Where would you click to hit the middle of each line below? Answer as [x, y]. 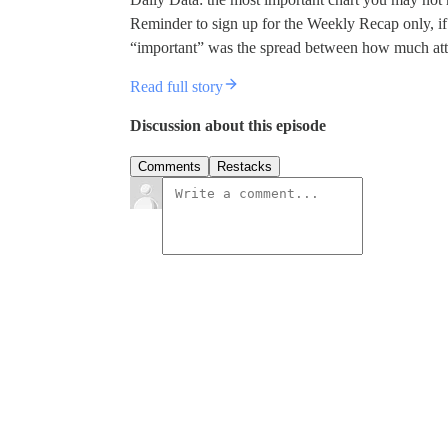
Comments [169, 167]
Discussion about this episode [228, 125]
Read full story [176, 86]
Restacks [244, 167]
